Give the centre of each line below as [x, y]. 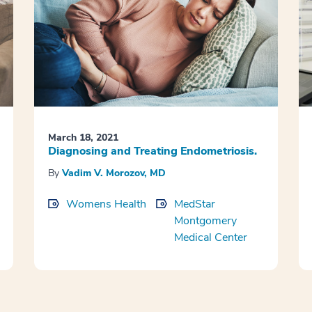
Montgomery [205, 221]
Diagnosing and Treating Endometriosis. [152, 151]
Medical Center [210, 238]
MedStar [194, 204]
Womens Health [106, 204]
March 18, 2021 [83, 138]
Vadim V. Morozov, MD [114, 173]
